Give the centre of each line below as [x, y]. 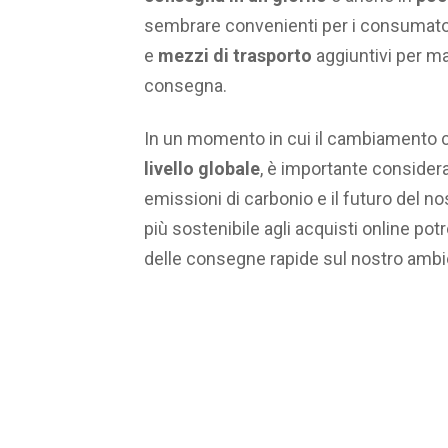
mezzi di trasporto [233, 56]
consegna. [185, 86]
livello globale [202, 168]
